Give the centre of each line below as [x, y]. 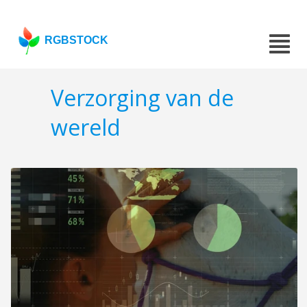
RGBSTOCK [77, 40]
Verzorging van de [142, 98]
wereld [86, 127]
